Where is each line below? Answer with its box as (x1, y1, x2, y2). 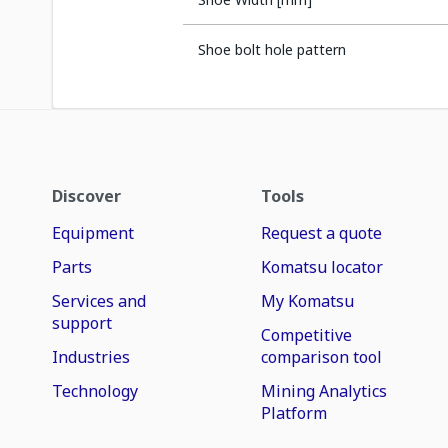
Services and (52, 290, 146, 312)
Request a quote (261, 222, 383, 244)
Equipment (52, 222, 134, 244)
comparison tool (261, 346, 383, 368)
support (52, 312, 112, 334)
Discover (52, 185, 121, 207)
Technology (52, 380, 138, 402)
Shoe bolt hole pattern (198, 40, 346, 59)
